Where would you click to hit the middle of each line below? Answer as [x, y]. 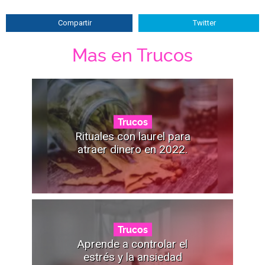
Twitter [204, 22]
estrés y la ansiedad [132, 257]
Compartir [75, 22]
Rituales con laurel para [132, 136]
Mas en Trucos [132, 55]
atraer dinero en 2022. [132, 149]
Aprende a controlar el [132, 244]
